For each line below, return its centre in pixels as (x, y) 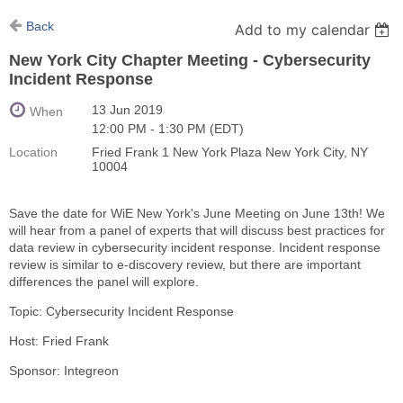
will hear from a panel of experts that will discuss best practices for (197, 231)
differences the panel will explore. (104, 282)
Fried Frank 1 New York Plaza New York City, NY (230, 152)
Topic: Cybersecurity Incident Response (121, 312)
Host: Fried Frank (59, 341)
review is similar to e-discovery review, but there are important (185, 265)
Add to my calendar (303, 30)
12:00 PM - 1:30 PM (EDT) (168, 129)
